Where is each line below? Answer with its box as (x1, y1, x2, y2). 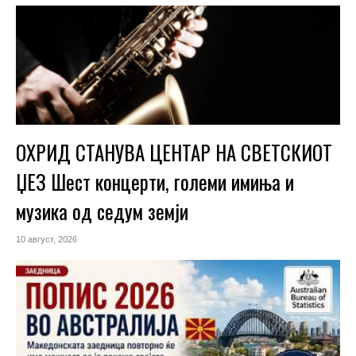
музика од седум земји (16, 195, 188, 226)
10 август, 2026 (16, 234, 77, 244)
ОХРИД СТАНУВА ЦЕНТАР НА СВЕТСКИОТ (16, 137, 332, 167)
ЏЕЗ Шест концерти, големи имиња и (16, 166, 294, 196)
